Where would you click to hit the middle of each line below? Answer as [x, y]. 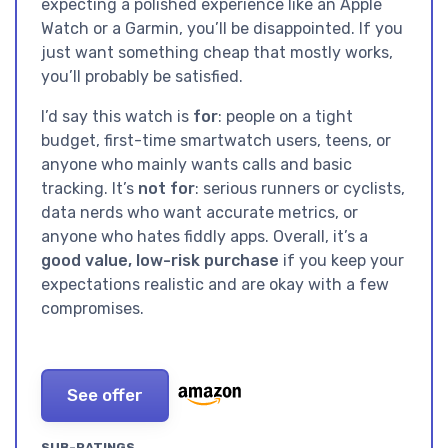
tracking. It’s [89, 189]
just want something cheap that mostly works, [217, 53]
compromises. [92, 309]
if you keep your [341, 261]
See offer [105, 395]
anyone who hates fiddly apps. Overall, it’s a [204, 237]
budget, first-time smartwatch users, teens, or [216, 141]
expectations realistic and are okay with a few [215, 285]
